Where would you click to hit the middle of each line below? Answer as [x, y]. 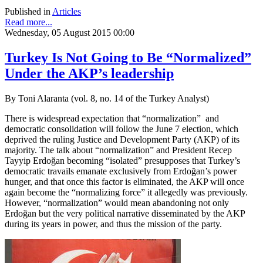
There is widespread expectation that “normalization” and [112, 118]
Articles [67, 11]
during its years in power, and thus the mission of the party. [113, 224]
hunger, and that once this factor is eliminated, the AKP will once [124, 181]
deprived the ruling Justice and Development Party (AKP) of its [122, 139]
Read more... [28, 22]
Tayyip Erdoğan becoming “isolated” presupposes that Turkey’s [122, 160]
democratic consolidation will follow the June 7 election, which [122, 129]
